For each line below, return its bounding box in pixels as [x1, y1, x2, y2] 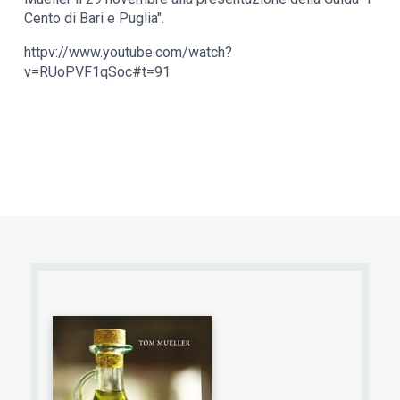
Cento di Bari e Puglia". [24, 9, 165, 27]
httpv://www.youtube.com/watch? [24, 43, 233, 61]
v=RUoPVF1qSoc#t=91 [24, 62, 171, 80]
